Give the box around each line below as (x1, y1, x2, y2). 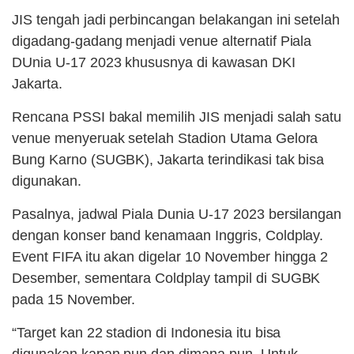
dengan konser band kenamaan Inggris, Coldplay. (12, 228, 324, 244)
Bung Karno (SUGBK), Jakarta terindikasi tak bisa (12, 152, 325, 168)
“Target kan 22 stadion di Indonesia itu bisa (12, 325, 281, 341)
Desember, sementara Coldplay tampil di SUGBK (12, 270, 321, 287)
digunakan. (12, 173, 81, 190)
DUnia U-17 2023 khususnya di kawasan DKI (12, 55, 296, 71)
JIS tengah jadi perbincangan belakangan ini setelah (12, 12, 341, 28)
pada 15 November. (12, 292, 136, 308)
